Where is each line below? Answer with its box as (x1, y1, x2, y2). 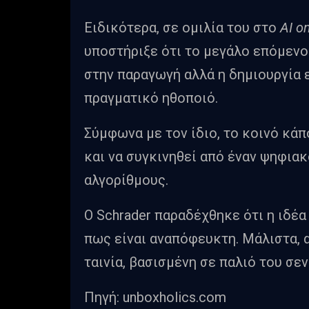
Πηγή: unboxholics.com (84, 288, 226, 306)
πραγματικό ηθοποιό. (84, 89, 218, 106)
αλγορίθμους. (84, 171, 168, 188)
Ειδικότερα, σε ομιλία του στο (84, 19, 280, 36)
